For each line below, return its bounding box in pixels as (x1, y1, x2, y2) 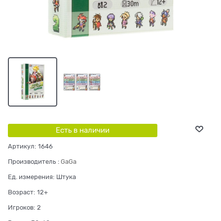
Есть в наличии (55, 126, 110, 134)
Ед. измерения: (8, 173, 54, 181)
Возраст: (8, 188, 35, 196)
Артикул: (8, 142, 36, 150)
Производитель (8, 157, 56, 165)
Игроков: (8, 203, 35, 211)
